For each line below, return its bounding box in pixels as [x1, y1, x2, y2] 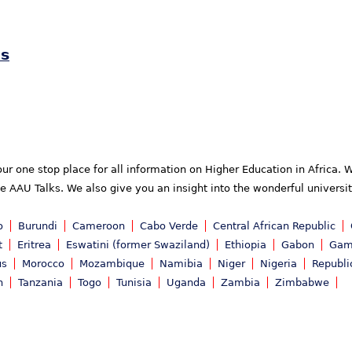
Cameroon [72, 220, 125, 233]
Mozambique [79, 258, 145, 270]
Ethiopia [225, 239, 266, 251]
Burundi [18, 220, 57, 233]
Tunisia [116, 277, 152, 289]
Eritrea [17, 239, 51, 251]
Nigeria [260, 258, 297, 270]
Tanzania [18, 277, 63, 289]
